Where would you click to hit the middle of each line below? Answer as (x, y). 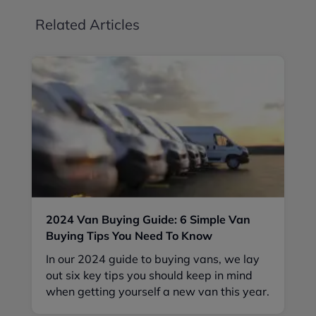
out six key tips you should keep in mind (149, 275)
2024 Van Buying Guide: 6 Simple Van (148, 219)
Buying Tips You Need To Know (129, 235)
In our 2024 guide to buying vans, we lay (153, 259)
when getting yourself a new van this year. (158, 291)
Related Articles (87, 25)
